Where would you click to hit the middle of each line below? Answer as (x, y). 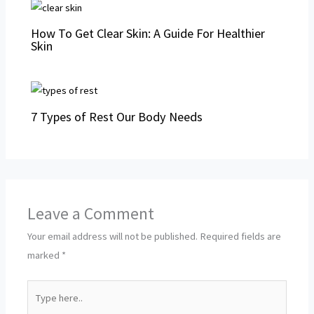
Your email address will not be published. (113, 236)
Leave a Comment (91, 213)
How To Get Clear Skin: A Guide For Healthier (148, 34)
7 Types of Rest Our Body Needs (117, 116)
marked (45, 255)
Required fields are (241, 236)
